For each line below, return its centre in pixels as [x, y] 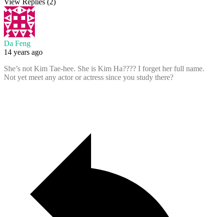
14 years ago [23, 52]
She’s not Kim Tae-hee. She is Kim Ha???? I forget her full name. [104, 69]
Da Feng [17, 44]
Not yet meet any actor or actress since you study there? [89, 77]
